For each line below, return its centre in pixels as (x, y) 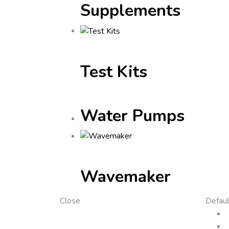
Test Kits (114, 72)
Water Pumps (132, 116)
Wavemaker (125, 177)
